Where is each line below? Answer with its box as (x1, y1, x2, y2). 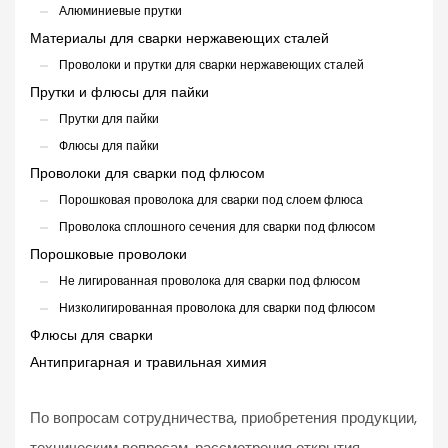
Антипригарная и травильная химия (30, 352, 267, 373)
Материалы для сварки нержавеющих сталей (30, 28, 329, 49)
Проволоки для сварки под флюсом (30, 163, 265, 184)
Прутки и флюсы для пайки (30, 82, 209, 103)
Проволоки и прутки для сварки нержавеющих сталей (59, 56, 364, 74)
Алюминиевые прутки (59, 2, 182, 20)
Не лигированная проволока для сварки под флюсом (59, 272, 360, 290)
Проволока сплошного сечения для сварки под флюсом (59, 218, 375, 236)
